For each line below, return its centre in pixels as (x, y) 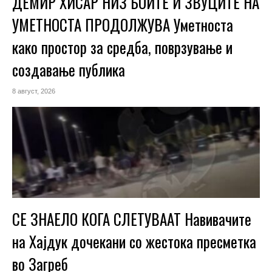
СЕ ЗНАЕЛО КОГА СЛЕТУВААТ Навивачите (132, 219)
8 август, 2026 (34, 91)
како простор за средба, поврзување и (122, 47)
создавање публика (69, 70)
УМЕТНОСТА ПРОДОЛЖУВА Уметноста (123, 25)
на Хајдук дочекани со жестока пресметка (134, 242)
